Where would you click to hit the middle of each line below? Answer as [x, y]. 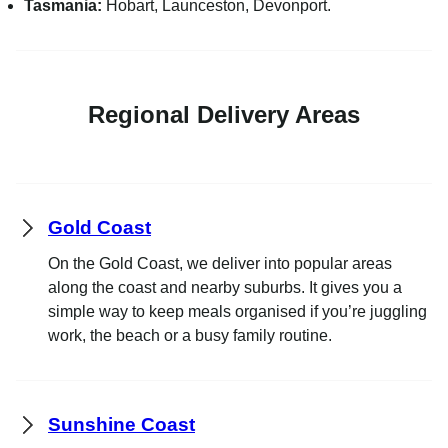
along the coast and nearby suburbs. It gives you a [225, 287]
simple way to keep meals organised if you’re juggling [237, 311]
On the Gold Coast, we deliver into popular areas [220, 263]
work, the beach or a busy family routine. [190, 335]
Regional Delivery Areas [224, 114]
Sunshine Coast [121, 424]
